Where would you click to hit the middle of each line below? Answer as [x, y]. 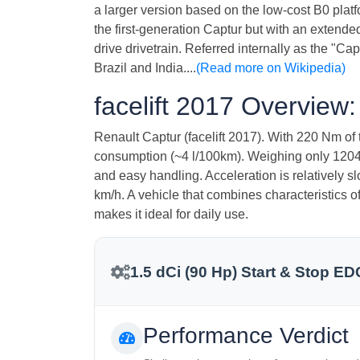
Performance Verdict [246, 335]
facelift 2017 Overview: [225, 106]
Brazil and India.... [145, 68]
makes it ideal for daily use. [171, 215]
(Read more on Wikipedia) [271, 68]
